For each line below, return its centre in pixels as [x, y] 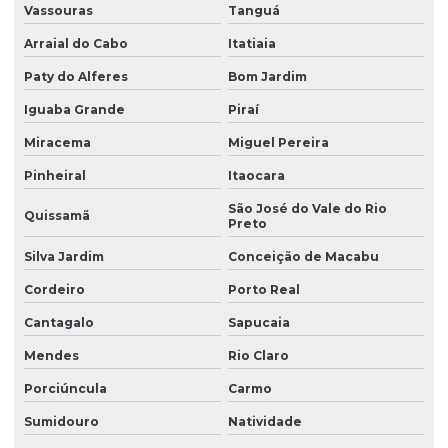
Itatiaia [251, 43]
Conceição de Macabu [303, 256]
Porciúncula [65, 388]
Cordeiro [54, 289]
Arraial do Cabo [76, 43]
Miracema [57, 142]
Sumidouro [61, 421]
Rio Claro [258, 355]
